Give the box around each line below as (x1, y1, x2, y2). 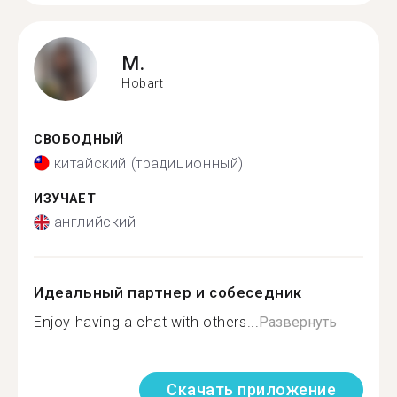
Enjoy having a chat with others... (34, 314, 260, 331)
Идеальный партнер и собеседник (34, 284, 302, 301)
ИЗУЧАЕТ (34, 191, 97, 206)
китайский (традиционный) (53, 154, 244, 172)
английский (53, 214, 136, 230)
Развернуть (259, 314, 338, 331)
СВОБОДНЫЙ (34, 132, 124, 147)
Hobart (121, 75, 164, 90)
